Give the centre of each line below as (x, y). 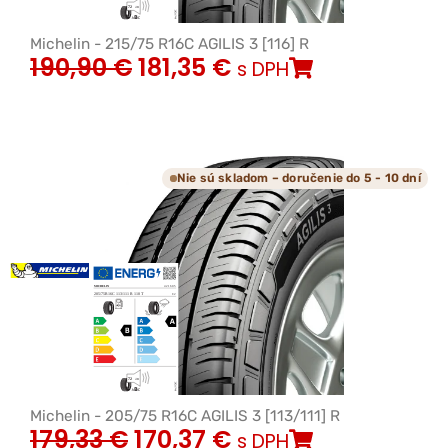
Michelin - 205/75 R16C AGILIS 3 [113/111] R (185, 415)
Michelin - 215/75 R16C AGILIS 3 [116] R (169, 43)
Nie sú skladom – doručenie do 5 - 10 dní (298, 178)
